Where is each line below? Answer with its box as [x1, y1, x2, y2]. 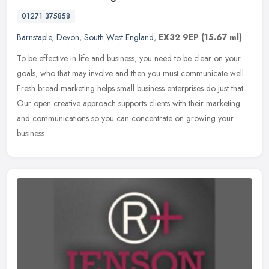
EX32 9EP [159, 31, 199, 43]
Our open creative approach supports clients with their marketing [17, 97, 240, 109]
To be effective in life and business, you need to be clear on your [17, 52, 241, 64]
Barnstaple [17, 31, 52, 43]
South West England [84, 31, 154, 43]
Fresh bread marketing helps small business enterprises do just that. [17, 82, 245, 94]
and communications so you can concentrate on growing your [17, 112, 234, 124]
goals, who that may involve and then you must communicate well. [17, 67, 246, 79]
